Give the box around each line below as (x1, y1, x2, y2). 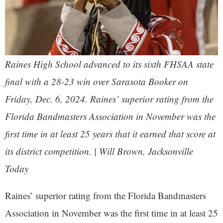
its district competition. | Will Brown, (5, 145, 148, 158)
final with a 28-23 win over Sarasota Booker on (5, 75, 188, 88)
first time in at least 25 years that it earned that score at (5, 127, 216, 140)
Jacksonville (148, 145, 193, 158)
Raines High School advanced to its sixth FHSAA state (5, 58, 214, 71)
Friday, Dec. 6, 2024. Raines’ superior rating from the (5, 93, 214, 106)
